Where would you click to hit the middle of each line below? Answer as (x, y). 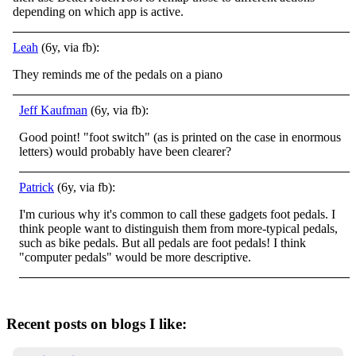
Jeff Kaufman (53, 110)
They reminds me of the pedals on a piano (118, 74)
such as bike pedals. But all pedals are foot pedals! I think (163, 242)
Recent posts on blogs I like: (97, 323)
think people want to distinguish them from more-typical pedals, (178, 228)
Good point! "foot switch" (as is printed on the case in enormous (180, 137)
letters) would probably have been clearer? (125, 151)
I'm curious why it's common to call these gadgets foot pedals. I (177, 214)
